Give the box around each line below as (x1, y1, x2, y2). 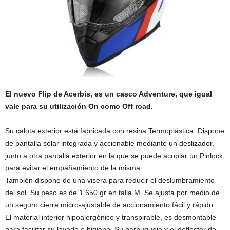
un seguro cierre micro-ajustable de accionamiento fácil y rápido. (5, 200, 215, 209)
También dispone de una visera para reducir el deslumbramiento (5, 176, 215, 184)
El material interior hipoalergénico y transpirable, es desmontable (5, 213, 216, 221)
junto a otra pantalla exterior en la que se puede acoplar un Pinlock (5, 151, 223, 160)
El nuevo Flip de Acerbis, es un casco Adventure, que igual (5, 89, 212, 98)
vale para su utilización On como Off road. (5, 102, 153, 110)
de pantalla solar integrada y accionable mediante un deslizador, (5, 139, 214, 147)
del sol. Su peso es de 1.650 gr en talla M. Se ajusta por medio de (5, 188, 220, 197)
